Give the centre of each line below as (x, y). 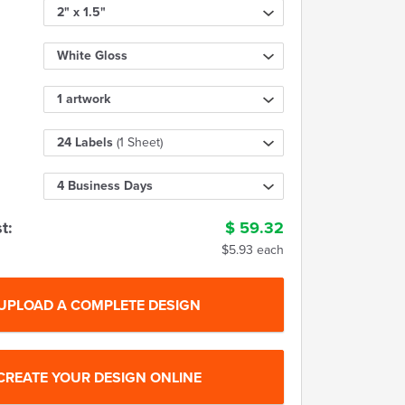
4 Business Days (104, 186)
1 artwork (83, 99)
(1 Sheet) (139, 142)
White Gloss (92, 56)
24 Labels (86, 142)
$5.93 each (253, 250)
